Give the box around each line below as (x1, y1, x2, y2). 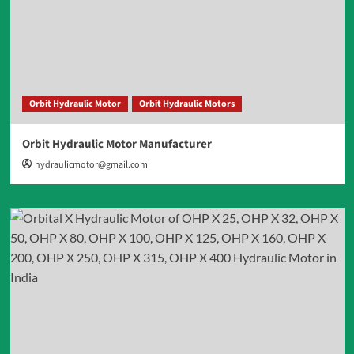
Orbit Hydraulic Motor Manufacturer (21, 135, 212, 153)
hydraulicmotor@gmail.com (34, 157, 148, 171)
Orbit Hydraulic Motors (138, 96, 235, 111)
